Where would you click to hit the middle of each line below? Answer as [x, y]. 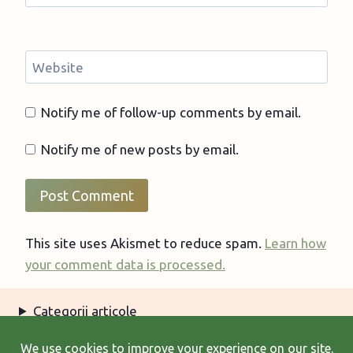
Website [58, 67]
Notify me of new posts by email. [140, 150]
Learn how [295, 243]
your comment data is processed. [125, 264]
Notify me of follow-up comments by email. [171, 112]
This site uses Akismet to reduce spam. [145, 243]
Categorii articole [85, 310]
